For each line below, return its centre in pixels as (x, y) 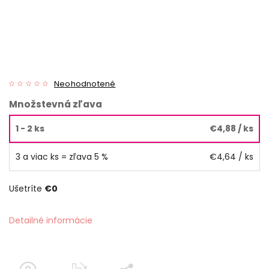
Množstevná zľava (56, 104)
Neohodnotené (85, 83)
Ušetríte (27, 189)
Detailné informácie (51, 220)
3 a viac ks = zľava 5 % (62, 157)
